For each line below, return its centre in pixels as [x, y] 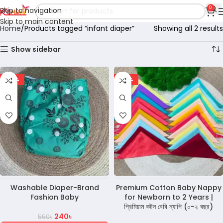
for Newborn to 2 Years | [168, 197]
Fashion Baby [55, 197]
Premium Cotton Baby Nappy [168, 188]
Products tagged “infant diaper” [79, 28]
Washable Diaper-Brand [55, 188]
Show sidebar [36, 49]
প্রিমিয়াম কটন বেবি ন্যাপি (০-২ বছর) [168, 207]
